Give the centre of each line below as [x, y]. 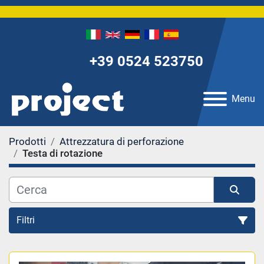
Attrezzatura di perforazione [122, 141]
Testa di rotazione [62, 153]
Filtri [26, 220]
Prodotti [27, 141]
